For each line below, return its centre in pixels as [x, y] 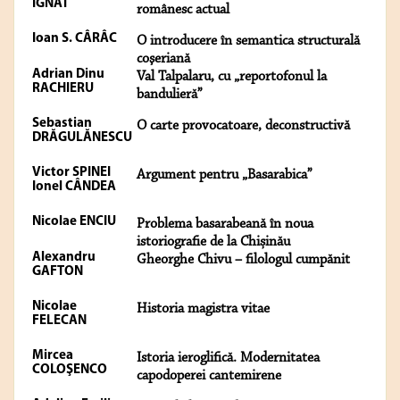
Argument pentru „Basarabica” [225, 175]
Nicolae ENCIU [74, 222]
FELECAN [59, 321]
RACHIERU [63, 89]
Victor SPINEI [71, 173]
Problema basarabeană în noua [225, 225]
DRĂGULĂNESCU [82, 138]
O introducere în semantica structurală [248, 42]
